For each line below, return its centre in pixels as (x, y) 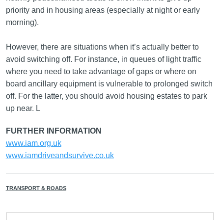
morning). (22, 22)
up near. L (23, 108)
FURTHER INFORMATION (54, 131)
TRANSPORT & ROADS (36, 188)
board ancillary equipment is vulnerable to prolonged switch (109, 84)
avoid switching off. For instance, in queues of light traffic (103, 59)
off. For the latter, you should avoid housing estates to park (106, 96)
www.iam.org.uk (33, 143)
